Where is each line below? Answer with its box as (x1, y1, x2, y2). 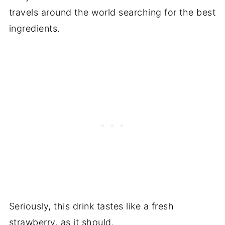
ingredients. (9, 23, 60, 34)
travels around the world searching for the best (9, 7, 216, 18)
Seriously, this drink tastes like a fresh (9, 200, 174, 211)
